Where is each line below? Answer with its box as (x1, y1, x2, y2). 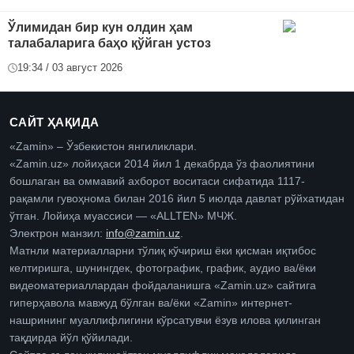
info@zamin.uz (106, 228, 180, 240)
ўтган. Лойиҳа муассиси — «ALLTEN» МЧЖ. (9, 210, 237, 223)
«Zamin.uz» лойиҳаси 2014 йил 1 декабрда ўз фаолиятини (9, 158, 314, 171)
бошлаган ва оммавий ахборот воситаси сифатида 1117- (9, 175, 305, 188)
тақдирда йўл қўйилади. (9, 332, 133, 345)
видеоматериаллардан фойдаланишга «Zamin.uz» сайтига (9, 280, 316, 292)
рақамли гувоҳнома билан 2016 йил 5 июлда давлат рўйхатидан (9, 193, 345, 205)
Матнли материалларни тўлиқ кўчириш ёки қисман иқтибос (9, 245, 316, 258)
